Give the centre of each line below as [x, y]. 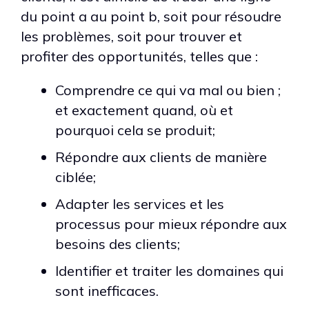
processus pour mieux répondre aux [171, 223]
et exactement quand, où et [144, 110]
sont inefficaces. [107, 290]
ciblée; [76, 177]
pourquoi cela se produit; [135, 130]
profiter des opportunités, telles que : [139, 56]
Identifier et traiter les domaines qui [169, 270]
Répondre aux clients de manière [161, 157]
